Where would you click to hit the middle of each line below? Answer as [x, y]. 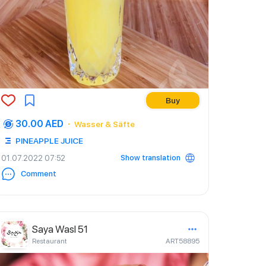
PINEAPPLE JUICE [49, 141]
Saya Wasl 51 [60, 229]
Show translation [151, 158]
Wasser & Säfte [104, 124]
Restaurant [50, 241]
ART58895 [183, 241]
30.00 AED [39, 124]
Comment [39, 174]
